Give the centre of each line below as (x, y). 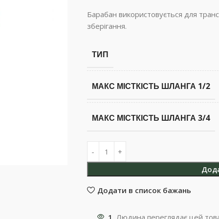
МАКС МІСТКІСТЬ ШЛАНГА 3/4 (151, 118)
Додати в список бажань (144, 190)
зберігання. (107, 26)
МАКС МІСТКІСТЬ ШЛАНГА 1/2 (151, 86)
